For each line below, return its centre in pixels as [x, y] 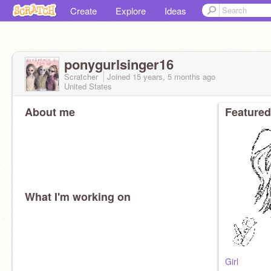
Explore [131, 11]
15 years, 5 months [166, 77]
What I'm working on [78, 197]
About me [50, 112]
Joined [120, 77]
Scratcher [82, 77]
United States [88, 86]
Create [83, 11]
